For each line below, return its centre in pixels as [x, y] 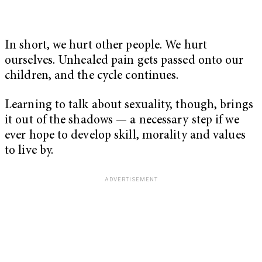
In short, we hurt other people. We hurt [106, 46]
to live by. [31, 151]
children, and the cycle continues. [92, 77]
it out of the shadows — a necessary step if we [122, 120]
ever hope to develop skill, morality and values [125, 136]
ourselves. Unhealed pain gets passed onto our [124, 61]
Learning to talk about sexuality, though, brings [129, 105]
